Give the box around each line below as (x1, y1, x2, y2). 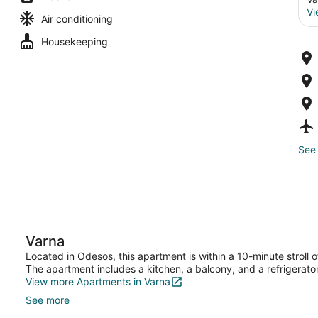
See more (26, 293, 70, 306)
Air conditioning (41, 12, 113, 25)
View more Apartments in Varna (26, 275, 170, 287)
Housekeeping (41, 35, 108, 48)
